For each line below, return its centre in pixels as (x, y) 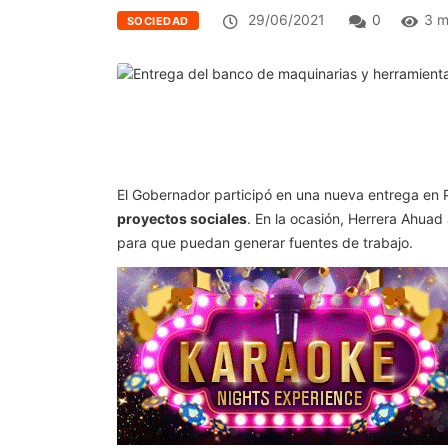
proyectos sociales (182, 219)
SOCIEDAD (158, 21)
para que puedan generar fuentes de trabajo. (265, 243)
